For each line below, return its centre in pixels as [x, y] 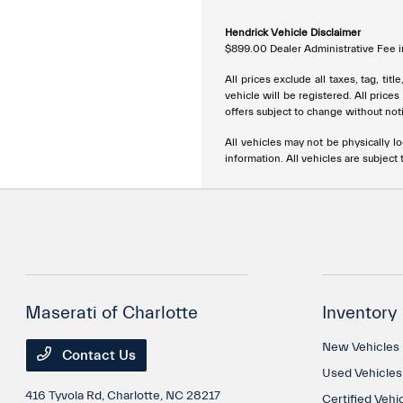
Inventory [359, 313]
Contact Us [98, 355]
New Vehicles [360, 347]
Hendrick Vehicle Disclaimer [293, 32]
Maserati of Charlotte [112, 313]
